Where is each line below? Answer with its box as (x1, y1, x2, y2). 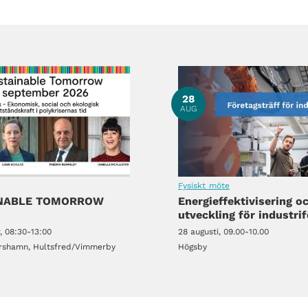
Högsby (178, 241, 207, 252)
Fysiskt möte (178, 180, 230, 190)
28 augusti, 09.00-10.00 (178, 226, 269, 236)
